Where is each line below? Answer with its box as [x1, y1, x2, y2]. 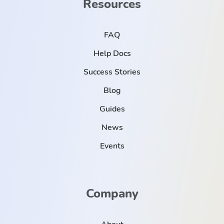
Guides [99, 103, 125, 114]
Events [99, 140, 124, 151]
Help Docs [93, 47, 131, 59]
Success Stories [83, 66, 140, 77]
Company [85, 185, 138, 201]
